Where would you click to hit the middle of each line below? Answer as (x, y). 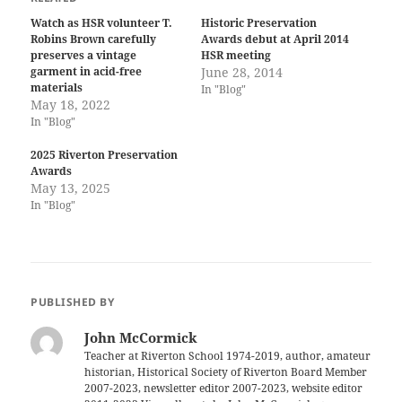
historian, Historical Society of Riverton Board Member (226, 372)
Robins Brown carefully (94, 39)
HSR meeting (236, 55)
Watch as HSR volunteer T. (102, 22)
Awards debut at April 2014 (275, 39)
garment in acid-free (87, 71)
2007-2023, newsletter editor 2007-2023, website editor (224, 389)
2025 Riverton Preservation (105, 155)
